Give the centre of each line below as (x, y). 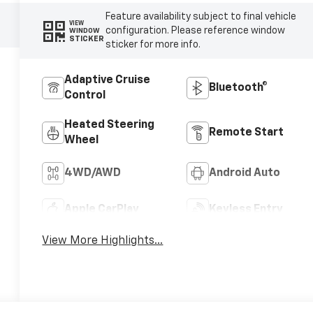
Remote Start (246, 133)
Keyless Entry (246, 210)
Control (85, 96)
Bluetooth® (238, 88)
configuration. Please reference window (195, 31)
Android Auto (244, 174)
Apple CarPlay (102, 210)
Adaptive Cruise (108, 81)
